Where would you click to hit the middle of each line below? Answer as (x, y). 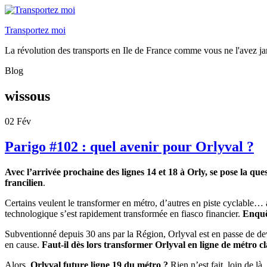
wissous (27, 96)
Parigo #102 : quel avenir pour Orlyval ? (129, 146)
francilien (24, 182)
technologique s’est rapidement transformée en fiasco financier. (124, 213)
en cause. (23, 244)
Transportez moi (35, 30)
